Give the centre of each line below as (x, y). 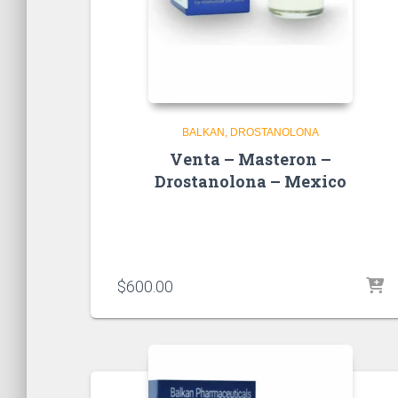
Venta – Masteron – (251, 159)
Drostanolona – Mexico (251, 181)
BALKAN (203, 132)
